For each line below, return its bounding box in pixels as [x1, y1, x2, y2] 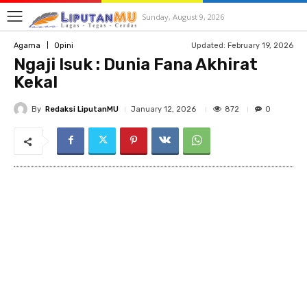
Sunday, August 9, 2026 [142, 11, 224, 22]
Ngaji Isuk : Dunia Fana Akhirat [14, 55, 258, 74]
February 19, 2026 [228, 40, 293, 50]
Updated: [191, 40, 225, 50]
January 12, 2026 [131, 105, 196, 114]
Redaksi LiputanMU [45, 104, 119, 114]
